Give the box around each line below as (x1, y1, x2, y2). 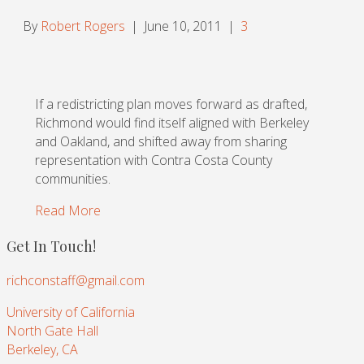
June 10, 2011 (144, 17, 222, 36)
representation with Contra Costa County (35, 151, 272, 170)
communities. (35, 170, 110, 188)
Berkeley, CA (6, 340, 78, 359)
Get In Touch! (6, 236, 96, 257)
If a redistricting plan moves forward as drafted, (35, 95, 307, 114)
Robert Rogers (41, 17, 125, 36)
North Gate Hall (6, 322, 98, 340)
